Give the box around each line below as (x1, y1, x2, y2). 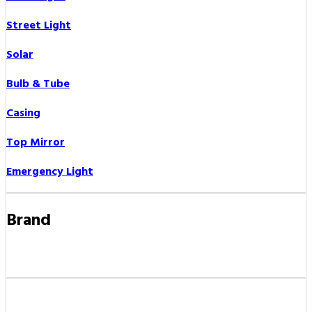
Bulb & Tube (6, 75, 70, 94)
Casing (6, 104, 40, 123)
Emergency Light (6, 163, 93, 182)
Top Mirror (6, 134, 65, 153)
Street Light (6, 17, 71, 36)
